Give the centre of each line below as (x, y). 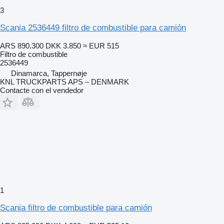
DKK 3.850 (63, 45)
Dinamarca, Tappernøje (49, 73)
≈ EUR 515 (101, 45)
